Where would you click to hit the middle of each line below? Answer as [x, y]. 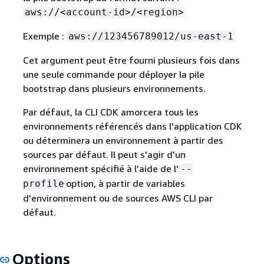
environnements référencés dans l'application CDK [132, 126]
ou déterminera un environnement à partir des [123, 141]
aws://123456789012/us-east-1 [151, 37]
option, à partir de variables [125, 184]
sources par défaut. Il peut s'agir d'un [104, 155]
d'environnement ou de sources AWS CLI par [118, 198]
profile [43, 184]
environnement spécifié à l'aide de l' [100, 169]
